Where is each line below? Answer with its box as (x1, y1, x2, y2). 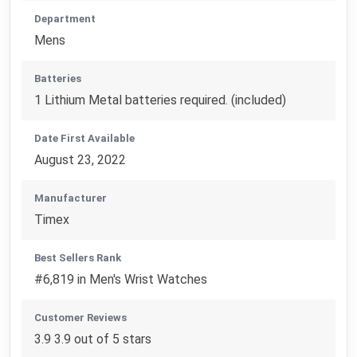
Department (34, 12, 96, 25)
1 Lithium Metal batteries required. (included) (34, 92, 287, 108)
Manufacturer (34, 191, 108, 204)
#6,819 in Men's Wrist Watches (34, 271, 208, 287)
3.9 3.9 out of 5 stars (34, 331, 152, 347)
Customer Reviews (34, 311, 127, 324)
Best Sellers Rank (34, 251, 122, 264)
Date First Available (34, 131, 135, 144)
